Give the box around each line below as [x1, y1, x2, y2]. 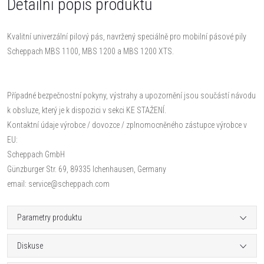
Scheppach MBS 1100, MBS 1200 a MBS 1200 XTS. [7, 46, 174, 56]
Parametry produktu [17, 212, 82, 222]
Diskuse [17, 240, 43, 250]
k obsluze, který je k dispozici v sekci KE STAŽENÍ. [7, 105, 166, 115]
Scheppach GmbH [7, 149, 65, 159]
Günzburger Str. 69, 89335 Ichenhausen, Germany [7, 164, 166, 174]
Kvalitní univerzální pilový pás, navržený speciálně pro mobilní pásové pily [7, 31, 246, 41]
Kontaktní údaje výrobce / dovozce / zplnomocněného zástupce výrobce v [7, 120, 247, 130]
